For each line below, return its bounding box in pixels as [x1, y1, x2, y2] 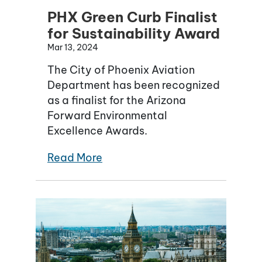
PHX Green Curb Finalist [47, 8, 218, 26]
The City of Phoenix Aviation [47, 63, 195, 77]
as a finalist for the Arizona [47, 94, 186, 108]
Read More [47, 151, 102, 165]
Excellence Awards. [47, 124, 147, 138]
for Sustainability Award [47, 25, 220, 43]
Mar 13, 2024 [47, 42, 98, 53]
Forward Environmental [47, 109, 167, 123]
